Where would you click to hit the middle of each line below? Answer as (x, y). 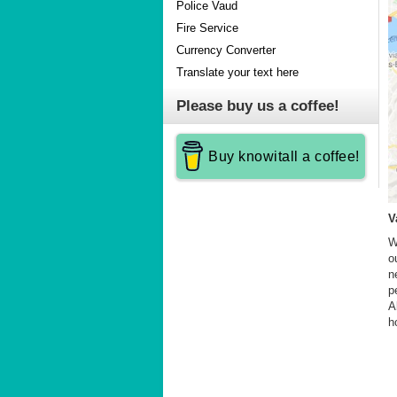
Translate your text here (237, 73)
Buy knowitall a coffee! (284, 157)
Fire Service (207, 28)
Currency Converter (226, 51)
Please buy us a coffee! (258, 106)
